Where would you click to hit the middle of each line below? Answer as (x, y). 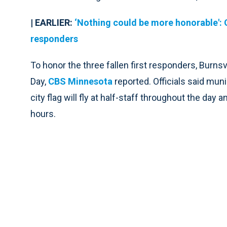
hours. (43, 114)
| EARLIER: (51, 23)
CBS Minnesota (80, 82)
